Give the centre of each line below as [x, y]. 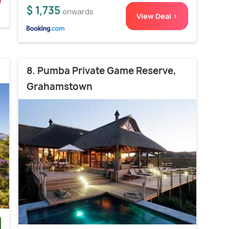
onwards [78, 12]
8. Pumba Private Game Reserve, [101, 71]
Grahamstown [60, 87]
